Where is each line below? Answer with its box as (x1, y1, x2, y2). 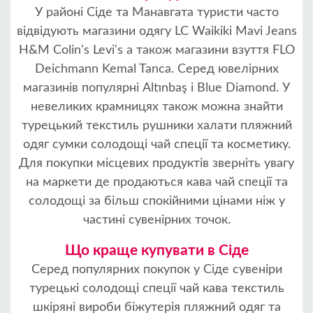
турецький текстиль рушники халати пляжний (21, 119, 292, 132)
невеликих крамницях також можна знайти (30, 101, 283, 113)
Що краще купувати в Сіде (64, 243, 249, 258)
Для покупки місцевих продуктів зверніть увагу (19, 157, 294, 170)
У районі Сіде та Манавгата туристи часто (34, 6, 279, 19)
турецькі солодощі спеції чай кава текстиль (29, 282, 284, 295)
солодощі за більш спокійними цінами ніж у (28, 195, 285, 208)
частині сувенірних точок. (82, 214, 231, 226)
